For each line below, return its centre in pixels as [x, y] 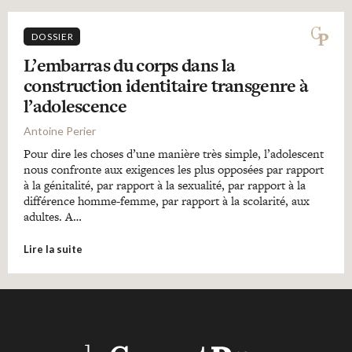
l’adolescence [75, 106]
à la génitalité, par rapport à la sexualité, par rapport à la [165, 185]
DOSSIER [53, 37]
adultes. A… [53, 216]
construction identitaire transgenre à [166, 86]
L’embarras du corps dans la [130, 65]
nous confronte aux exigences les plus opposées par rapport [174, 169]
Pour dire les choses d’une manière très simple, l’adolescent [174, 154]
